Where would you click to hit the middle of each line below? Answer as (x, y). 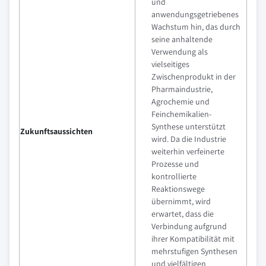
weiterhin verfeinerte (188, 151)
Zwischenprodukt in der (194, 76)
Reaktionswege (178, 189)
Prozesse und (175, 164)
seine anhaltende (182, 39)
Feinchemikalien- (181, 114)
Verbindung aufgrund (189, 226)
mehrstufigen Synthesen (194, 251)
